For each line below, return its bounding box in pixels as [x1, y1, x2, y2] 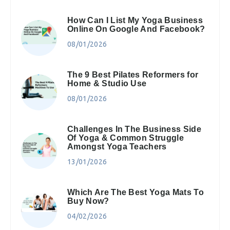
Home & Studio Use [67, 79, 147, 88]
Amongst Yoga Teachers [67, 142, 167, 151]
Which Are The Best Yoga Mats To [67, 187, 204, 197]
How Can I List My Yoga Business [67, 15, 203, 25]
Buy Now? [67, 196, 109, 205]
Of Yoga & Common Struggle [67, 133, 184, 142]
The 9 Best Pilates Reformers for [67, 70, 199, 79]
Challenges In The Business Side [67, 124, 201, 133]
